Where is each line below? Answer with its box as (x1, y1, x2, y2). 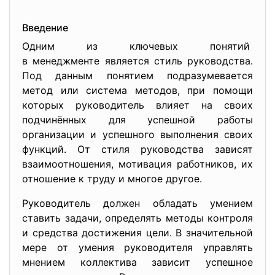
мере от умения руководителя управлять (22, 241, 253, 254)
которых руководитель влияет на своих (22, 99, 253, 111)
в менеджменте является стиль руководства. (22, 55, 253, 67)
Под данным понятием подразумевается (22, 69, 253, 82)
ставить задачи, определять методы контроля (22, 212, 253, 224)
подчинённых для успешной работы (22, 114, 253, 126)
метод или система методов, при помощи (22, 84, 253, 96)
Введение (22, 21, 68, 34)
